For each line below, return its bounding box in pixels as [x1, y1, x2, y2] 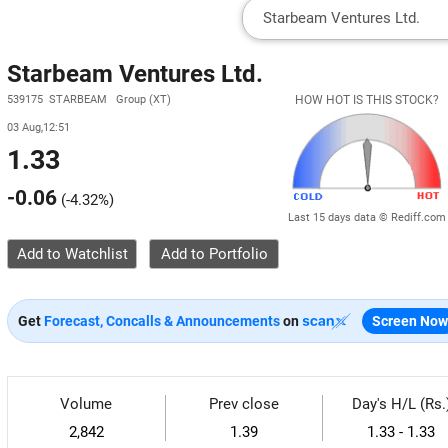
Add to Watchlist [16, 245, 128, 263]
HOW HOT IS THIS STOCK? [295, 93, 439, 107]
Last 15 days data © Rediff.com [288, 210, 446, 224]
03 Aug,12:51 [7, 121, 70, 134]
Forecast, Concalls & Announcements [44, 313, 280, 329]
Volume [60, 395, 113, 413]
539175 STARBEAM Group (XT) [7, 93, 171, 106]
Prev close [208, 395, 279, 413]
